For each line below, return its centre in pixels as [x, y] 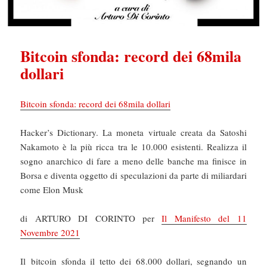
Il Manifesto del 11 [204, 218]
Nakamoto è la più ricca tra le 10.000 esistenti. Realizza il [133, 146]
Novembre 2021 [50, 232]
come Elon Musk [52, 189]
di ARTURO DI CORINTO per [91, 218]
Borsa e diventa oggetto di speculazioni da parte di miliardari [133, 175]
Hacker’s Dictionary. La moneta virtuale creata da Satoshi [133, 132]
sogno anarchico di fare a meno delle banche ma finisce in [133, 161]
